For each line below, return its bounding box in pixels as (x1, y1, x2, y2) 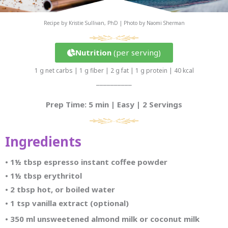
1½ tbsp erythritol (10, 170, 82, 181)
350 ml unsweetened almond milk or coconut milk (10, 213, 199, 224)
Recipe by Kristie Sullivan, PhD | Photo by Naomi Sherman (43, 19, 185, 26)
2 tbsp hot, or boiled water (10, 184, 115, 194)
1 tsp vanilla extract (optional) (10, 197, 129, 208)
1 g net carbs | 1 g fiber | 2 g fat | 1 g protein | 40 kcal (34, 66, 194, 75)
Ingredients (5, 132, 81, 151)
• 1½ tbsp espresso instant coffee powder (5, 156, 167, 167)
